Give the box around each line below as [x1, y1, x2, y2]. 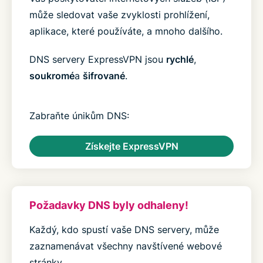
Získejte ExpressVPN [85, 140, 178, 152]
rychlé [166, 53, 194, 65]
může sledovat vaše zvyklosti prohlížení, [29, 9, 210, 21]
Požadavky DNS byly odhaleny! [29, 199, 188, 211]
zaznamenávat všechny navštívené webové [29, 240, 222, 252]
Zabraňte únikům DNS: [29, 110, 129, 122]
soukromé [29, 70, 75, 82]
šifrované [83, 70, 125, 82]
